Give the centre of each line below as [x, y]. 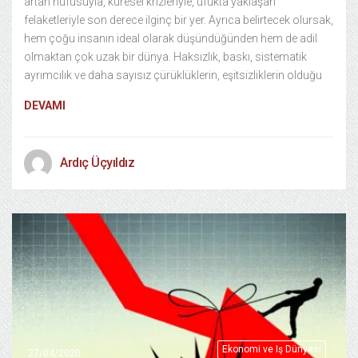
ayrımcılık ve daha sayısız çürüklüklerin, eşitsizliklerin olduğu [173, 75]
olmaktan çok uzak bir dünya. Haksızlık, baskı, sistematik [165, 56]
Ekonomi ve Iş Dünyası [272, 349]
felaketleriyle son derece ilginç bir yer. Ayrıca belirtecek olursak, [179, 20]
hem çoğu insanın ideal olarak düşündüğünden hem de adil [171, 38]
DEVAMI [45, 105]
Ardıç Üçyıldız [97, 162]
